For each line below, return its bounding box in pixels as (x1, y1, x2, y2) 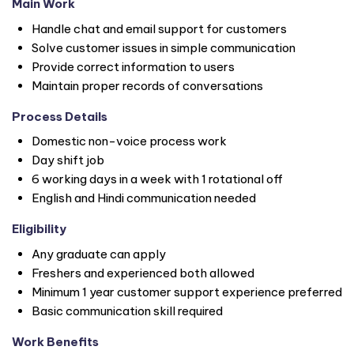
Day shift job (32, 153, 104, 168)
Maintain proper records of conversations (32, 77, 263, 93)
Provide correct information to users (32, 58, 235, 74)
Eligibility (12, 221, 66, 237)
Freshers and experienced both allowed (32, 265, 254, 281)
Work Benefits (12, 333, 99, 349)
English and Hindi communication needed (32, 190, 256, 206)
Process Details (12, 108, 107, 124)
